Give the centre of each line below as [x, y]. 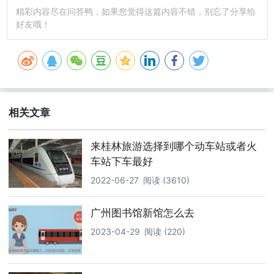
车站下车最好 [122, 161]
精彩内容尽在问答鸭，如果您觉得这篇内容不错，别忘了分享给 [135, 12]
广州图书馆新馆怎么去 [143, 213]
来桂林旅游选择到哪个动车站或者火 [174, 146]
